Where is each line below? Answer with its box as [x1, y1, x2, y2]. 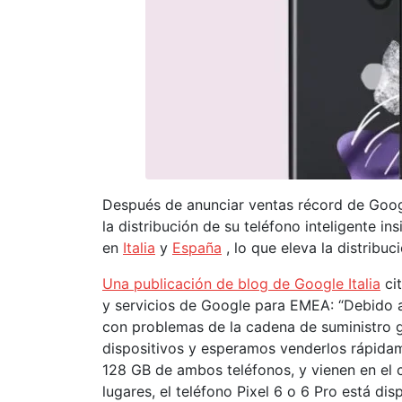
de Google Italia [273, 275, 380, 293]
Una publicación [102, 275, 216, 293]
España [172, 239, 222, 257]
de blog [216, 275, 273, 293]
